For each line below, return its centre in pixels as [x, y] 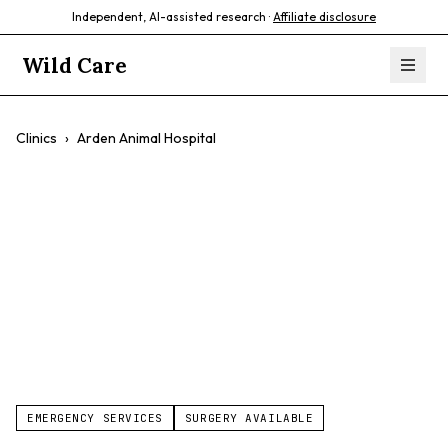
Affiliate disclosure [324, 16]
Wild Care [75, 65]
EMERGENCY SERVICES [95, 418]
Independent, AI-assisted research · [171, 16]
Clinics [36, 138]
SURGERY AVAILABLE [249, 418]
